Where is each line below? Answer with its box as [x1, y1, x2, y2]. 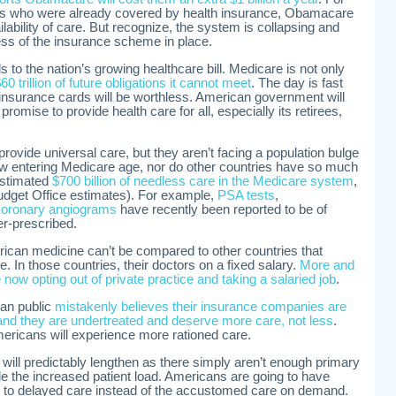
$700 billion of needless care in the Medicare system [52, 174, 354, 188]
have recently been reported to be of [117, 202, 327, 217]
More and [300, 258, 354, 272]
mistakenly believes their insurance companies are [55, 300, 346, 314]
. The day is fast [251, 76, 343, 90]
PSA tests [217, 188, 275, 202]
